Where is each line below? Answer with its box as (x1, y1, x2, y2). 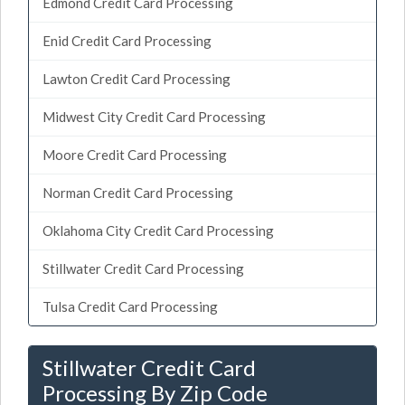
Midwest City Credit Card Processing (42, 108, 266, 125)
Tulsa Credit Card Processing (42, 297, 218, 315)
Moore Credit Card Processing (42, 146, 227, 163)
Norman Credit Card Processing (42, 184, 233, 201)
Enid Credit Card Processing (42, 32, 212, 49)
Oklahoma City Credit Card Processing (42, 221, 274, 239)
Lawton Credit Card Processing (42, 70, 231, 87)
